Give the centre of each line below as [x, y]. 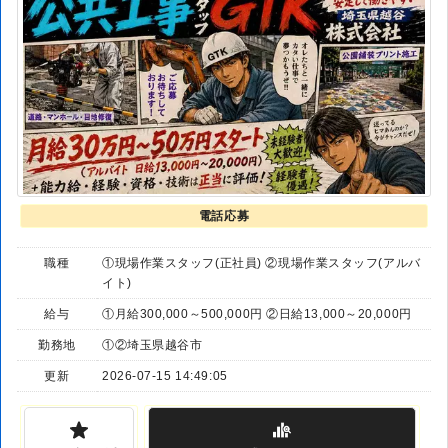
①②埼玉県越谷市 [152, 345]
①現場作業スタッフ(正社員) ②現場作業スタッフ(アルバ [261, 263]
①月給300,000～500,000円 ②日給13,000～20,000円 [257, 314]
